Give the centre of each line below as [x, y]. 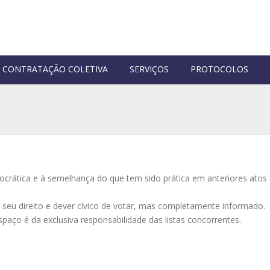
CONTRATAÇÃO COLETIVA [55, 69]
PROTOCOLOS [219, 69]
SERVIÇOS [149, 69]
